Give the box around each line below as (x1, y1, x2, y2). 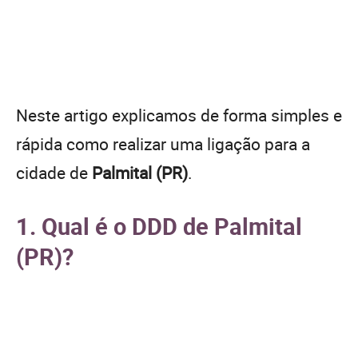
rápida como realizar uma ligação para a (16, 132, 310, 155)
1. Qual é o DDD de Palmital (16, 209, 302, 241)
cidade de (16, 161, 92, 184)
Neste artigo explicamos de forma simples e (16, 103, 342, 126)
